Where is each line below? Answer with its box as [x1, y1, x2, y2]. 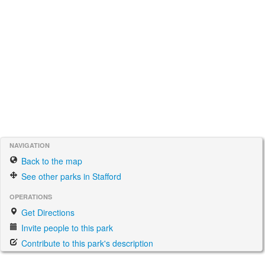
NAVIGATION [9, 141, 50, 150]
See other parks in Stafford [19, 170, 121, 182]
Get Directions [19, 206, 75, 218]
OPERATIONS [9, 192, 52, 201]
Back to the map [19, 155, 82, 167]
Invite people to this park [19, 222, 113, 234]
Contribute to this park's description [19, 237, 153, 249]
